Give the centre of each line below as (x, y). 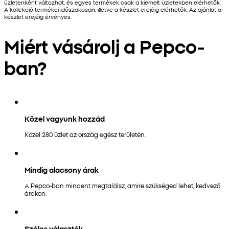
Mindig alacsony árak (62, 169)
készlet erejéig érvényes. (38, 17)
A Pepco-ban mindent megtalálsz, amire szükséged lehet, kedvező (122, 185)
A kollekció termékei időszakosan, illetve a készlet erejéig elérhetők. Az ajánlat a (113, 9)
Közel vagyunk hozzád (65, 118)
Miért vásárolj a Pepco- (104, 45)
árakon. (36, 193)
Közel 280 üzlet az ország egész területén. (85, 134)
